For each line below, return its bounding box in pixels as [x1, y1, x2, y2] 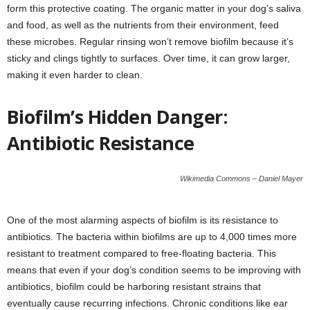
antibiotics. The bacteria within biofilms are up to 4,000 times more [7, 230, 297, 242]
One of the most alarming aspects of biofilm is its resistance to [7, 214, 278, 226]
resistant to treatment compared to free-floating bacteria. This [7, 247, 276, 259]
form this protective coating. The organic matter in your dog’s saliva [7, 2, 301, 14]
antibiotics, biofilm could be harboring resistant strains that [7, 280, 261, 292]
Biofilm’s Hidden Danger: [7, 103, 228, 129]
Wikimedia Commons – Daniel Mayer [180, 174, 303, 183]
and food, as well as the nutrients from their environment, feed [7, 19, 279, 30]
